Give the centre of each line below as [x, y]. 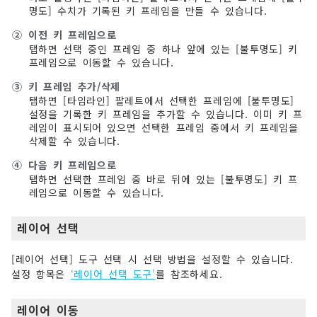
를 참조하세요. [189, 273]
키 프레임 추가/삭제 [74, 86]
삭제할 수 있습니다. [74, 140]
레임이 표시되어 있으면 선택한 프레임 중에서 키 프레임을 [163, 127]
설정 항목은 [41, 273]
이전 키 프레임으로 [72, 34]
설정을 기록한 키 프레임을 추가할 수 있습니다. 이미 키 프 [166, 114]
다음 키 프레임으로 [72, 165]
